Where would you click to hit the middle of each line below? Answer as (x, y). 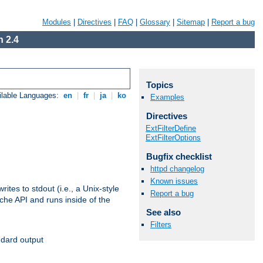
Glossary (155, 22)
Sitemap (191, 22)
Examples (167, 97)
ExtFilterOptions (173, 137)
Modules (57, 22)
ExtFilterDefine (171, 128)
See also (163, 213)
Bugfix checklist (179, 156)
